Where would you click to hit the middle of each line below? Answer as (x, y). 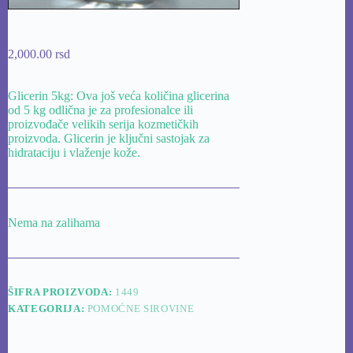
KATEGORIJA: (48, 308)
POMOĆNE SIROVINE (141, 308)
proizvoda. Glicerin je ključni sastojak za (109, 138)
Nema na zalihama (54, 222)
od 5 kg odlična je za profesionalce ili (100, 110)
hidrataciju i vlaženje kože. (74, 152)
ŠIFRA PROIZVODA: (62, 292)
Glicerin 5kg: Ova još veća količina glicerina (119, 95)
